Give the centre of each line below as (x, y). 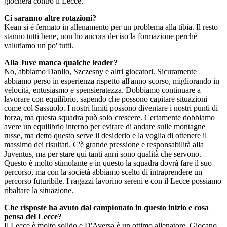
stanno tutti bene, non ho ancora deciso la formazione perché (101, 36)
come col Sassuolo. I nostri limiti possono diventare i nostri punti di (111, 108)
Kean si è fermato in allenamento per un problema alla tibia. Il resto (111, 27)
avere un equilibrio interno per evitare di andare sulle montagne (105, 126)
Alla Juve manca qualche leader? (61, 63)
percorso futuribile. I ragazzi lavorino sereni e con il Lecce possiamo (113, 181)
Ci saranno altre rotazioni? (50, 18)
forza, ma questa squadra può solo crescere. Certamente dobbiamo (109, 117)
